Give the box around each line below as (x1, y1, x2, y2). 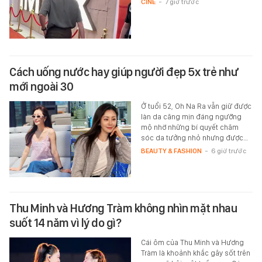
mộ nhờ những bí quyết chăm (140, 123, 239, 132)
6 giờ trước (211, 147, 246, 156)
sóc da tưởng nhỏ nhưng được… (140, 133, 248, 143)
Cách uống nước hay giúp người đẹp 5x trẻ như (9, 65, 238, 80)
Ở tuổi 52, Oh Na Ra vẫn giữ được (140, 102, 251, 111)
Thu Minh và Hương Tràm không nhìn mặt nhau (9, 201, 237, 216)
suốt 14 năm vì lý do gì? (9, 216, 121, 230)
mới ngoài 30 (9, 80, 73, 94)
